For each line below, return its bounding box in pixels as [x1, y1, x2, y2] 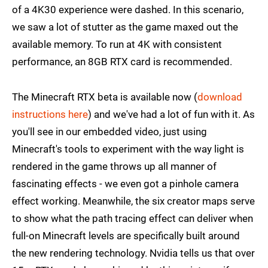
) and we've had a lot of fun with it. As [88, 108, 255, 121]
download [197, 91, 242, 103]
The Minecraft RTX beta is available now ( [12, 91, 197, 103]
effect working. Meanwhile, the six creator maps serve [12, 195, 255, 208]
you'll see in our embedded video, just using [12, 126, 207, 138]
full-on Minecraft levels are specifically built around [12, 230, 240, 242]
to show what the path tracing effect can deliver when [12, 212, 253, 225]
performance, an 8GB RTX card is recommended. [12, 56, 232, 68]
